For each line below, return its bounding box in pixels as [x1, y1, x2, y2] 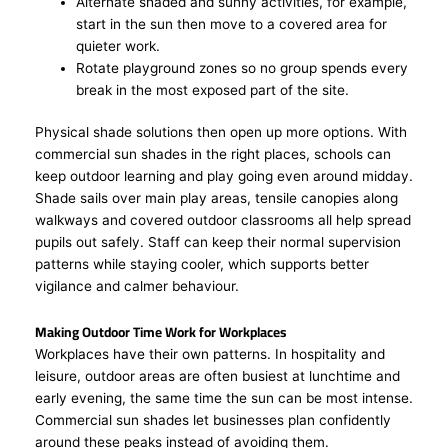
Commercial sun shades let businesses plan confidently [35, 412, 391, 429]
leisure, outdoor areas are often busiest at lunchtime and [35, 368, 400, 385]
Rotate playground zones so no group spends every [76, 59, 409, 76]
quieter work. [76, 37, 161, 54]
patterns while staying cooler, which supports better [35, 256, 369, 273]
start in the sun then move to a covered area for [76, 15, 388, 32]
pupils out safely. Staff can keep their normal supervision [35, 234, 401, 251]
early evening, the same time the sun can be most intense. [35, 390, 413, 407]
